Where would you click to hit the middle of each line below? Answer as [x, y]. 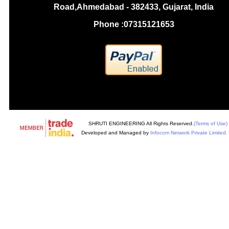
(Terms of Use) [210, 123]
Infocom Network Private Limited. [189, 133]
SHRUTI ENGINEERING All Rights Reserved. [141, 123]
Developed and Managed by [116, 133]
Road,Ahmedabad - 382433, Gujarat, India [134, 7]
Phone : [108, 24]
